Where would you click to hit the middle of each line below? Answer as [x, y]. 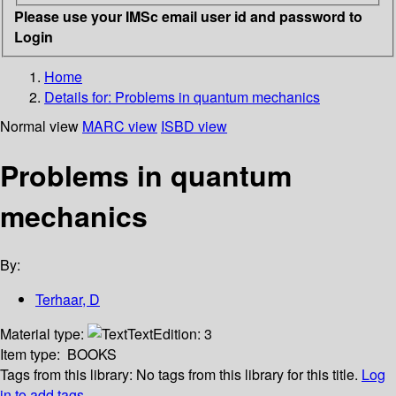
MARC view [120, 126]
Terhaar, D [68, 300]
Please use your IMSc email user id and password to [188, 16]
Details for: [80, 96]
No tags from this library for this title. [247, 375]
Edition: [179, 334]
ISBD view [194, 126]
